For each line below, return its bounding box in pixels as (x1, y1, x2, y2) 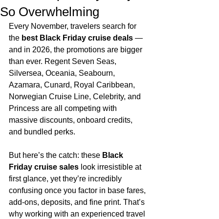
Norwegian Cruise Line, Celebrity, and (9, 92, 143, 101)
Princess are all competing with (9, 104, 119, 112)
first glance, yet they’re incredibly (9, 175, 124, 183)
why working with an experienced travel (9, 210, 147, 218)
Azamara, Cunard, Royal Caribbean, (9, 81, 137, 89)
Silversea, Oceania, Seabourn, (9, 69, 117, 77)
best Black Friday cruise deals (22, 34, 133, 42)
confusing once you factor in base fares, (9, 186, 148, 195)
